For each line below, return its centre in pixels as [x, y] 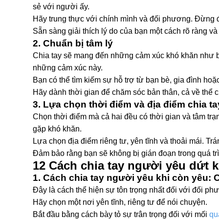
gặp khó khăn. [57, 129]
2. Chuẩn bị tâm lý [73, 43]
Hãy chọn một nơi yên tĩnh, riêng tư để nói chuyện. [120, 202]
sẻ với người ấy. [61, 7]
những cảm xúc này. [68, 68]
